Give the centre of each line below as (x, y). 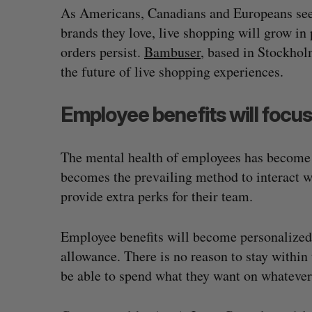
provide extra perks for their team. (157, 196)
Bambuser (172, 52)
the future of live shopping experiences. (172, 71)
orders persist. (102, 52)
